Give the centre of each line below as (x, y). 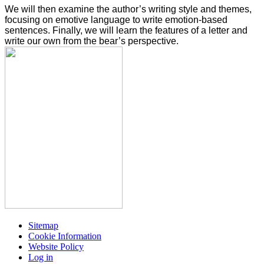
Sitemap (43, 226)
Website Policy (56, 247)
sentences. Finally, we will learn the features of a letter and (126, 31)
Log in (41, 258)
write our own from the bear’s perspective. (92, 41)
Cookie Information (65, 236)
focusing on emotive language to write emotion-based (116, 20)
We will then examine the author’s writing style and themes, (128, 9)
